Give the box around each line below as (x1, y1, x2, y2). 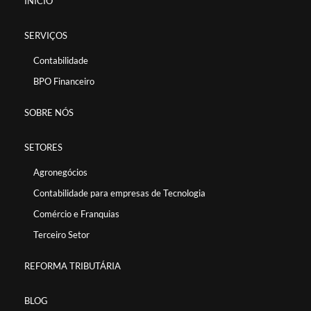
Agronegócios (33, 167, 87, 178)
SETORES (24, 142, 62, 153)
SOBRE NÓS (24, 107, 74, 119)
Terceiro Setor (33, 229, 90, 241)
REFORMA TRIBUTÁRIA (24, 260, 121, 272)
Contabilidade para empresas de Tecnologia (33, 187, 205, 199)
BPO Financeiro (33, 76, 94, 87)
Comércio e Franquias (33, 208, 119, 220)
